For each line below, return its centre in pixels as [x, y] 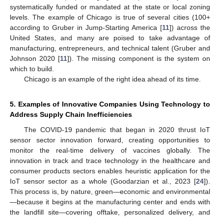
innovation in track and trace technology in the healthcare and [110, 160]
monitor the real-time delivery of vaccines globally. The [110, 150]
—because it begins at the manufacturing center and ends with [110, 202]
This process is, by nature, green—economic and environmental [110, 191]
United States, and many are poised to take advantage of [110, 38]
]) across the [190, 27]
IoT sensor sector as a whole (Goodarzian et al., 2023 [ [103, 181]
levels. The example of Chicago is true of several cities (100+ [110, 17]
